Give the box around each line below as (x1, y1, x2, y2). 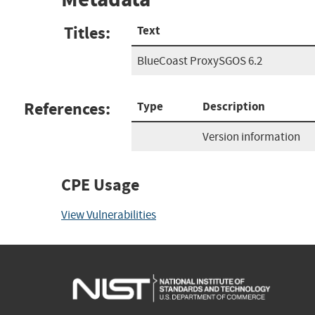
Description (202, 98, 265, 115)
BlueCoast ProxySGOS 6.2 (137, 53, 262, 68)
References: (24, 97, 110, 120)
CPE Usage (61, 173, 139, 196)
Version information (202, 129, 300, 144)
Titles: (64, 21, 110, 44)
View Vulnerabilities (61, 207, 156, 222)
